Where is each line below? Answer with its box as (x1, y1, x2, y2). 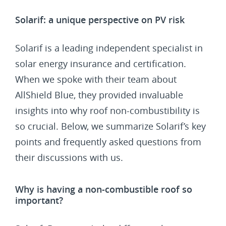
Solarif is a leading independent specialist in (15, 42, 203, 54)
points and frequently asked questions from (15, 136, 201, 148)
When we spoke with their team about (15, 73, 177, 85)
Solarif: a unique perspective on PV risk (15, 14, 185, 26)
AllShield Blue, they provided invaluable (15, 89, 183, 101)
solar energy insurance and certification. (15, 58, 186, 70)
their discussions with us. (15, 151, 123, 163)
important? (15, 194, 63, 206)
